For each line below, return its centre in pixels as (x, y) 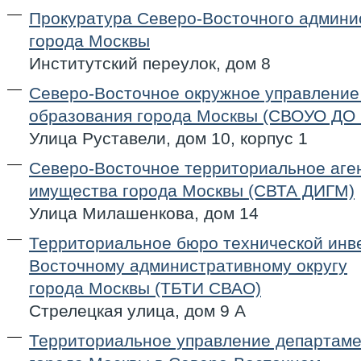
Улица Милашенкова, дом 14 (144, 213)
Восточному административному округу (188, 266)
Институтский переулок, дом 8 (150, 63)
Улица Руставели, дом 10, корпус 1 (168, 138)
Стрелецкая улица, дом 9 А (137, 311)
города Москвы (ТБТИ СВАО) (145, 288)
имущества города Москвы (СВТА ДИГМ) (192, 191)
